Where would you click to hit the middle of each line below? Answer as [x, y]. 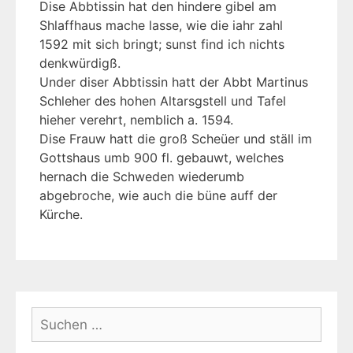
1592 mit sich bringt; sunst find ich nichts [162, 45]
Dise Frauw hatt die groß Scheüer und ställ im [176, 139]
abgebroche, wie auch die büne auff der [158, 196]
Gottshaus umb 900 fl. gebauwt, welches [162, 158]
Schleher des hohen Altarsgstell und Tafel [163, 101]
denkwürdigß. [80, 63]
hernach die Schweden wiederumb [142, 177]
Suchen [55, 317]
